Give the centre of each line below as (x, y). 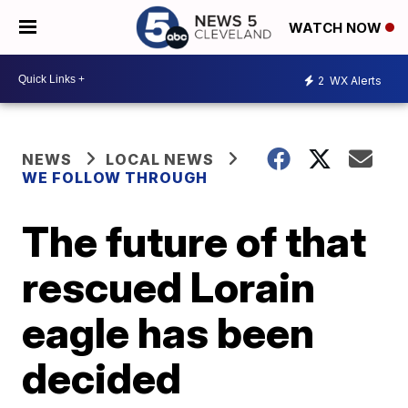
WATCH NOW (337, 28)
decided (102, 378)
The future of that (194, 241)
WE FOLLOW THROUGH (115, 178)
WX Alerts (354, 80)
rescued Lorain (169, 287)
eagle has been (168, 332)
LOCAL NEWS (160, 159)
